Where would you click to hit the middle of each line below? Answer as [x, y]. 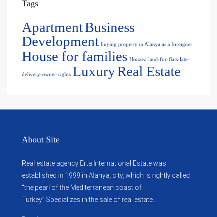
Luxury [94, 71]
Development [60, 41]
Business [110, 27]
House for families [75, 56]
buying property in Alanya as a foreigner [147, 44]
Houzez [138, 59]
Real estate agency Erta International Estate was [94, 163]
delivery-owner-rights [46, 74]
